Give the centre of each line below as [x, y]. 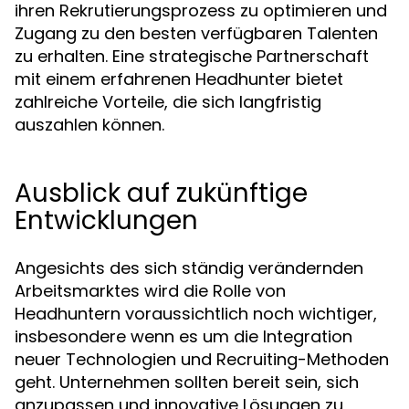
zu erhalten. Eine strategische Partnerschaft [192, 56]
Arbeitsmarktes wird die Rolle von [150, 291]
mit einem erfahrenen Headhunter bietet [179, 79]
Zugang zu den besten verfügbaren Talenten [196, 33]
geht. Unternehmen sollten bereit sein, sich [187, 382]
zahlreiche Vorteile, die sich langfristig [168, 102]
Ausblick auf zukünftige [161, 193]
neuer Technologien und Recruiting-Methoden [202, 359]
